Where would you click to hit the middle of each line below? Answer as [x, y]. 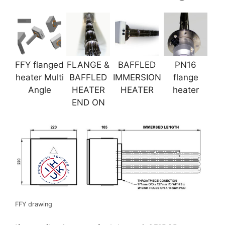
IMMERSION [137, 77]
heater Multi [39, 77]
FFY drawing [34, 204]
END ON [88, 102]
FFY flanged [39, 65]
